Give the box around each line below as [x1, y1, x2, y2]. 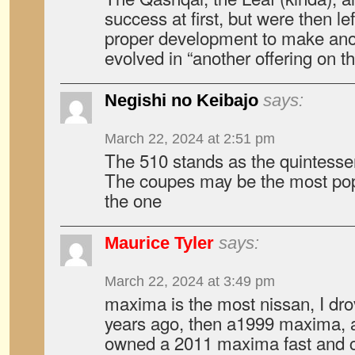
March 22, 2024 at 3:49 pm [105, 273, 275, 289]
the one [105, 187, 162, 212]
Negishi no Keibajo [105, 90, 258, 110]
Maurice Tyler [105, 233, 214, 253]
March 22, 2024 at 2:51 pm [105, 131, 275, 147]
